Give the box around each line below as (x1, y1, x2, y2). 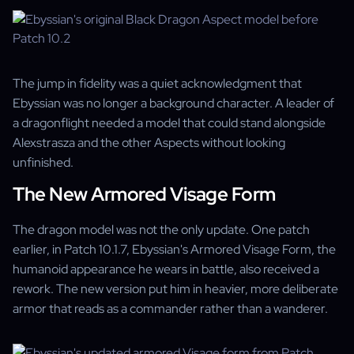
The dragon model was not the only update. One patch (13, 221, 310, 238)
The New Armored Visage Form (13, 182, 276, 206)
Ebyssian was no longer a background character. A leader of (13, 95, 334, 111)
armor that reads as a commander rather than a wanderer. (13, 300, 328, 317)
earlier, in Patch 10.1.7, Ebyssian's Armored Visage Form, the (13, 241, 336, 258)
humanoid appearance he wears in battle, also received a (13, 261, 319, 277)
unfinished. (13, 154, 73, 171)
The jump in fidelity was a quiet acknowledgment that (13, 75, 302, 92)
